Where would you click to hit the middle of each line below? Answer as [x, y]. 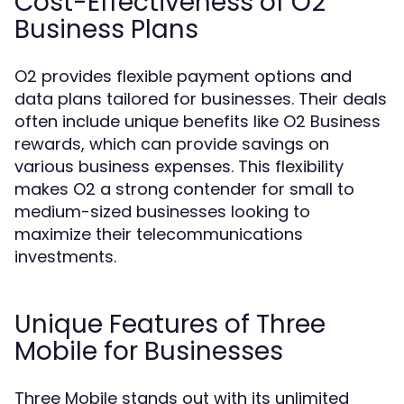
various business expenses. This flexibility [179, 166]
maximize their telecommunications [159, 234]
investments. [65, 257]
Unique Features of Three [170, 324]
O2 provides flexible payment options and [183, 76]
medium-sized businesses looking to [162, 211]
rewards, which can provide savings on [172, 144]
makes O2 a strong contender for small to [184, 189]
